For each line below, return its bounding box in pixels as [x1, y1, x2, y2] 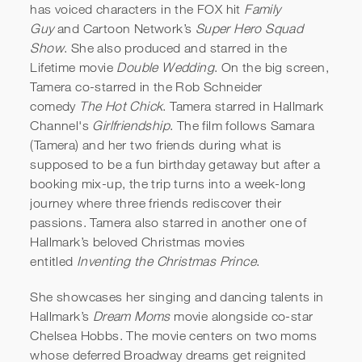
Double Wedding [116, 59, 214, 74]
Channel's [30, 117, 93, 133]
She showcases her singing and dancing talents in [30, 288, 324, 304]
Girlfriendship [92, 117, 170, 133]
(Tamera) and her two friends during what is [30, 137, 282, 152]
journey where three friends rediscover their [30, 195, 281, 210]
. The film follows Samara [169, 117, 314, 133]
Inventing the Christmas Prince [76, 253, 256, 268]
